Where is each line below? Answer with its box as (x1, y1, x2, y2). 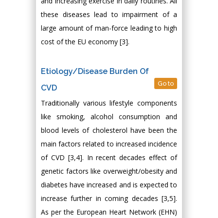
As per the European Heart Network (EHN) (41, 207, 177, 217)
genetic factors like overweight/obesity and (41, 166, 177, 176)
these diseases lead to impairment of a (41, 10, 177, 19)
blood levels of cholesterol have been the (41, 126, 177, 135)
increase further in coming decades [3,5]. (41, 194, 177, 203)
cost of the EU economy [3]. (41, 37, 129, 46)
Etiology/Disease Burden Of (41, 67, 149, 76)
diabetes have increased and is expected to (41, 180, 177, 189)
